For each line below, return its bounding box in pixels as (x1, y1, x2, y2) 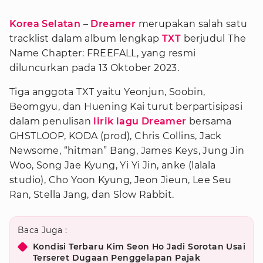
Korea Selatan (9, 18, 81, 29)
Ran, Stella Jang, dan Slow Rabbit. (9, 189, 174, 200)
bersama (186, 116, 232, 127)
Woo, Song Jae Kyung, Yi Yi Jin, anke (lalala (9, 160, 216, 171)
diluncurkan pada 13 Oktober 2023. (9, 62, 180, 73)
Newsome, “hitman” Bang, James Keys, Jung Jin (9, 145, 245, 156)
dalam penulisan (9, 116, 94, 127)
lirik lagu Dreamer (93, 116, 187, 127)
